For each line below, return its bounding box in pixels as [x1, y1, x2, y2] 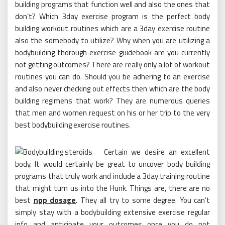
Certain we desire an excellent [103, 146, 210, 158]
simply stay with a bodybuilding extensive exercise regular [15, 206, 210, 218]
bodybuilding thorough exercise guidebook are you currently [15, 47, 210, 59]
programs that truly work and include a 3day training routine [15, 170, 210, 182]
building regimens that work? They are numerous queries [15, 95, 210, 107]
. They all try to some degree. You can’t [76, 194, 210, 206]
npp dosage [33, 194, 76, 206]
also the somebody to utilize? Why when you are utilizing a [15, 35, 210, 47]
